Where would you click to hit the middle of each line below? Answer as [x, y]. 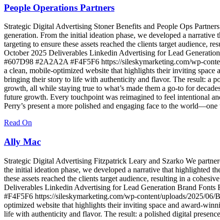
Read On [18, 123]
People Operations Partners [59, 7]
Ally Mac [22, 142]
